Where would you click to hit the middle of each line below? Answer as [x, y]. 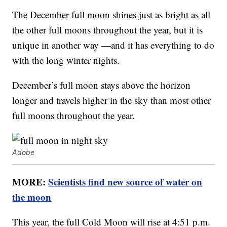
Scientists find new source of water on [125, 182]
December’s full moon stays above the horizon [102, 85]
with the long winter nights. [66, 60]
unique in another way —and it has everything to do [113, 45]
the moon [32, 197]
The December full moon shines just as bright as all [111, 15]
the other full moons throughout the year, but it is [108, 30]
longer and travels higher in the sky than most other [112, 100]
